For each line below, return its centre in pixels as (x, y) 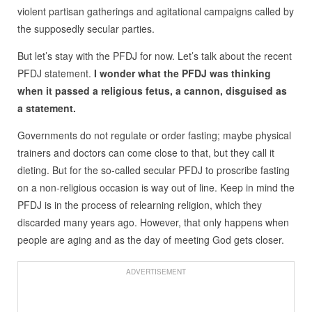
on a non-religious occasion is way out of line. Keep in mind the (156, 188)
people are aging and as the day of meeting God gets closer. (150, 240)
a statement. (46, 108)
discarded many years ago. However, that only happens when (153, 223)
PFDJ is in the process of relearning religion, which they (139, 205)
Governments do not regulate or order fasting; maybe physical (154, 135)
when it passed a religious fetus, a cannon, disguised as (152, 91)
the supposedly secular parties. (86, 29)
